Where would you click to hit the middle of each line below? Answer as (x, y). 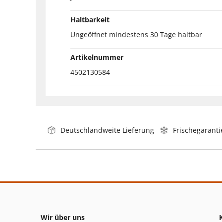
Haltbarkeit (90, 19)
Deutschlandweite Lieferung (107, 130)
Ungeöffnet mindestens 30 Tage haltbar (136, 34)
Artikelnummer (97, 57)
